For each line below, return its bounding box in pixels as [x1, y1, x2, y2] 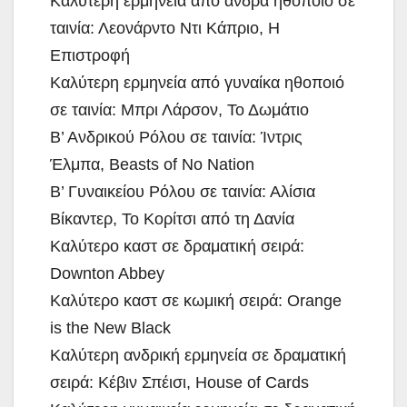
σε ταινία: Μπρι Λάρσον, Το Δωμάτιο [50, 100, 309, 119]
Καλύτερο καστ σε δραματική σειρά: [50, 236, 304, 255]
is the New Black [50, 318, 171, 337]
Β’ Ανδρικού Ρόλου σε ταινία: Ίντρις [50, 127, 303, 146]
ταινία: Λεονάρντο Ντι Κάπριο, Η [50, 18, 280, 37]
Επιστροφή [50, 45, 130, 65]
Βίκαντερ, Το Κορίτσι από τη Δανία [50, 209, 294, 228]
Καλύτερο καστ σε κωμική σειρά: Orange [50, 291, 342, 310]
